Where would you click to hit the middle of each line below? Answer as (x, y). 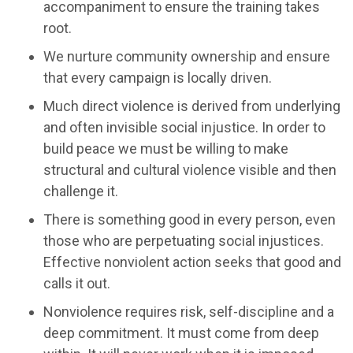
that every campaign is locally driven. (158, 77)
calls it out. (77, 283)
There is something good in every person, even (190, 219)
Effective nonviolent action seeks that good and (192, 262)
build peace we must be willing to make (166, 148)
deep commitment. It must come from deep (181, 333)
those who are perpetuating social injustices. (184, 240)
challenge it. (81, 191)
